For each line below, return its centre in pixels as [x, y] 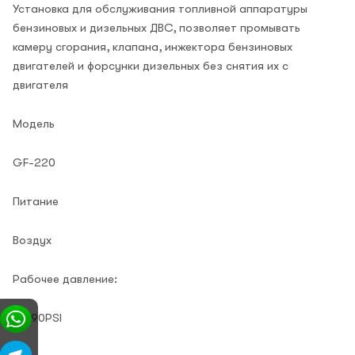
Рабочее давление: [65, 279]
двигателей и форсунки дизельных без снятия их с [151, 66]
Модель [34, 124]
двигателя [40, 85]
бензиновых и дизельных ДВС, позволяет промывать [157, 28]
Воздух [32, 240]
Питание [36, 202]
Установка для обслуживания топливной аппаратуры [160, 9]
